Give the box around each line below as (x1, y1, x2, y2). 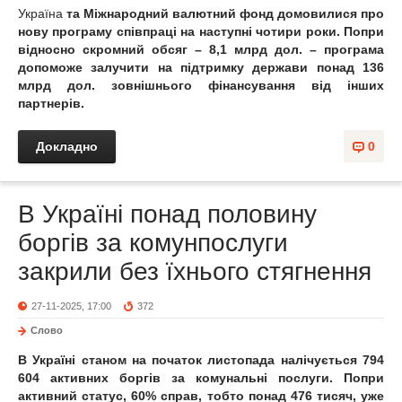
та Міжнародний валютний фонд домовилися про (63, 6, 384, 21)
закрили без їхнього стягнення (18, 258, 371, 285)
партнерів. (18, 96, 84, 110)
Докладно (36, 139, 98, 153)
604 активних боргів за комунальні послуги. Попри (18, 371, 384, 385)
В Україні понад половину (18, 200, 317, 228)
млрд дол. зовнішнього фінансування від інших (18, 78, 384, 92)
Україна (18, 6, 63, 21)
